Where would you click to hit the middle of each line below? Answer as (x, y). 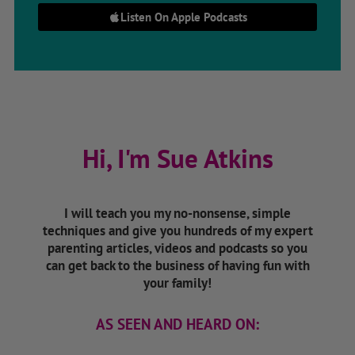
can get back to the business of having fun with (177, 265)
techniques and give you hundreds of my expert (177, 230)
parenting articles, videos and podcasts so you (177, 248)
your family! (177, 282)
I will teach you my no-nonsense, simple (177, 213)
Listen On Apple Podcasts (183, 17)
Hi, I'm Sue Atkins (177, 158)
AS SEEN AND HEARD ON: (177, 324)
